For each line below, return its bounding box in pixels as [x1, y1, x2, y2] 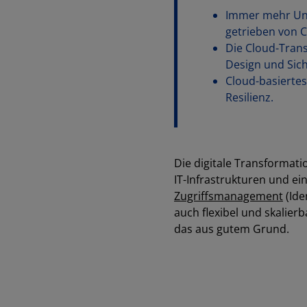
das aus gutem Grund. [174, 221, 289, 237]
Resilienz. [225, 90, 273, 106]
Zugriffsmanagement [174, 188, 283, 204]
